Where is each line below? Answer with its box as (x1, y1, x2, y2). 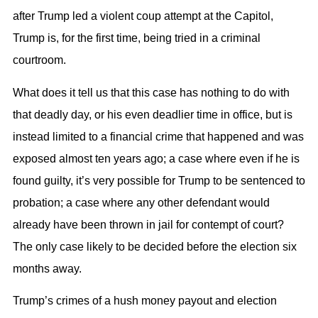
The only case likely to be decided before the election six (13, 240, 297, 253)
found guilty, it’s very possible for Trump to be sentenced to (13, 174, 305, 187)
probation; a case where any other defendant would (13, 196, 270, 209)
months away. (13, 262, 82, 275)
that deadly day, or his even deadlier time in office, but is (13, 108, 292, 121)
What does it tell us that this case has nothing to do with (13, 86, 290, 99)
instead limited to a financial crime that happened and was (13, 130, 304, 143)
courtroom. (13, 54, 66, 67)
